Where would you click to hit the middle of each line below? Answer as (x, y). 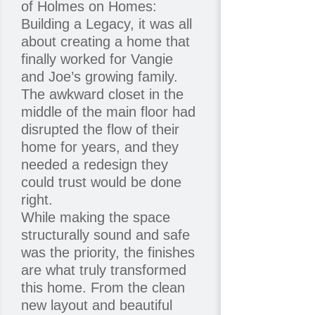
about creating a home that (105, 42)
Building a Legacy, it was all (106, 24)
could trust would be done (101, 182)
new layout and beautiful (96, 306)
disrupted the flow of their (100, 130)
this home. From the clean (103, 288)
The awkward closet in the (102, 95)
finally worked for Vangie (97, 59)
